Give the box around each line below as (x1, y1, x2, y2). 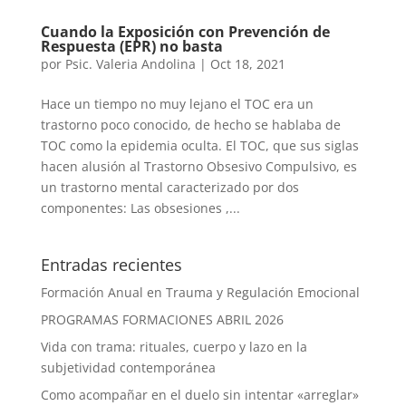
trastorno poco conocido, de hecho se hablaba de (40, 116, 341, 134)
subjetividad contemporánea (40, 359, 216, 377)
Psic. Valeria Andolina (64, 55, 196, 73)
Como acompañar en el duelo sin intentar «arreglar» (40, 386, 359, 404)
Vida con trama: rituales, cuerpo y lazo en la (40, 338, 307, 356)
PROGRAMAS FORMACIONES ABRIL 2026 (40, 311, 284, 329)
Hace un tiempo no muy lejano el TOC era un (40, 95, 314, 113)
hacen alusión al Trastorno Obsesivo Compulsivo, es (40, 158, 357, 176)
